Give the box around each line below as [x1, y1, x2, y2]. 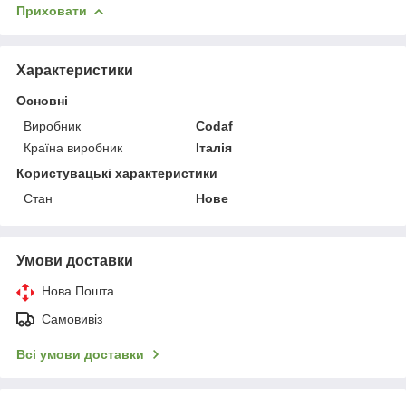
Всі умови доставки [16, 346, 144, 362]
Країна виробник [24, 140, 122, 155]
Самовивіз [42, 311, 102, 326]
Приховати [16, 4, 87, 19]
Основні [16, 92, 68, 108]
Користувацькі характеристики [16, 165, 217, 180]
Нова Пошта [42, 283, 114, 298]
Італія [196, 140, 233, 155]
